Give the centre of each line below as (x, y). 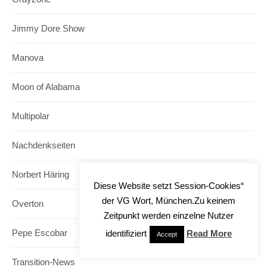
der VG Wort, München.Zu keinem (169, 200)
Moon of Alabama (46, 87)
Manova (28, 58)
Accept (167, 234)
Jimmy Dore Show (48, 29)
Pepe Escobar (40, 233)
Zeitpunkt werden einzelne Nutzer (169, 215)
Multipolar (31, 117)
